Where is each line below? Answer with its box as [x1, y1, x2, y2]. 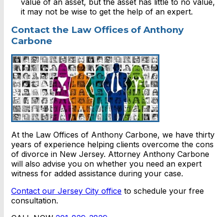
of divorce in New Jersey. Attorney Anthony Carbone [11, 149, 209, 159]
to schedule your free [122, 186, 204, 196]
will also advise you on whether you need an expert [11, 159, 201, 169]
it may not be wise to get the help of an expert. [21, 7, 193, 17]
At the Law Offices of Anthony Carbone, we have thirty [11, 130, 215, 140]
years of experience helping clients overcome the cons [11, 139, 214, 150]
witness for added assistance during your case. [11, 169, 183, 179]
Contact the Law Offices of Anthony [11, 24, 184, 36]
